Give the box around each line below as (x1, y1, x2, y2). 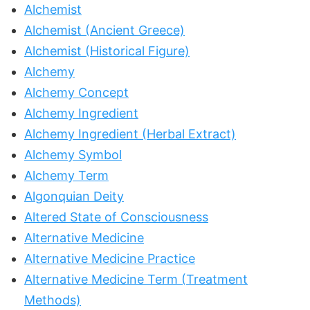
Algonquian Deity (24, 188, 124, 203)
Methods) (24, 292, 81, 307)
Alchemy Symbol (24, 147, 122, 162)
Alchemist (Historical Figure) (24, 43, 190, 58)
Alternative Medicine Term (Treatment (24, 271, 248, 286)
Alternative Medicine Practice (24, 250, 195, 266)
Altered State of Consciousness (24, 209, 208, 224)
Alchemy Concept (24, 84, 129, 100)
